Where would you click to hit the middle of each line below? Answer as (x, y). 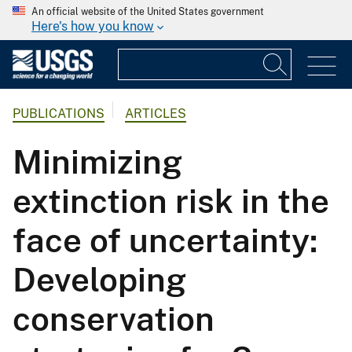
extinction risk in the (171, 201)
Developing (99, 280)
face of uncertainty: (165, 240)
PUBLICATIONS (59, 114)
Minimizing (97, 162)
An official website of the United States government (148, 12)
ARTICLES (156, 114)
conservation (114, 319)
